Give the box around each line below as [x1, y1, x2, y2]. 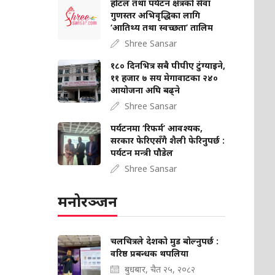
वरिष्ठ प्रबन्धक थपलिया [110, 247, 189, 259]
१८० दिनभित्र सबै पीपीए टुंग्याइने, [110, 60, 226, 71]
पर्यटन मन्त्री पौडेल [110, 147, 174, 158]
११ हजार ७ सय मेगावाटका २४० [110, 72, 219, 83]
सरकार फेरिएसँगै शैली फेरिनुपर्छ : [110, 134, 225, 146]
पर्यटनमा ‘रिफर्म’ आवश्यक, [110, 122, 203, 134]
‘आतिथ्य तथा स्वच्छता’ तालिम [110, 21, 214, 33]
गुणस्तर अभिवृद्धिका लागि [110, 9, 201, 21]
